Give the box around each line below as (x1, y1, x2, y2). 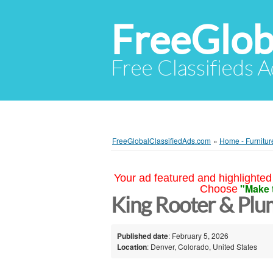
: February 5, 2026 (168, 230, 229, 241)
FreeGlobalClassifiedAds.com (112, 135, 211, 146)
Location (117, 241, 147, 252)
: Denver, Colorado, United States (147, 241, 257, 252)
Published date (117, 230, 168, 241)
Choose (199, 183, 238, 195)
